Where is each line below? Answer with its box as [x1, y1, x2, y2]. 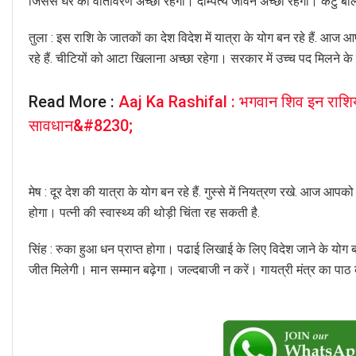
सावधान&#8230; [29, 116, 133, 136]
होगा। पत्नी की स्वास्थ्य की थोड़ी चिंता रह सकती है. [29, 205, 260, 221]
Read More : [29, 92, 118, 112]
